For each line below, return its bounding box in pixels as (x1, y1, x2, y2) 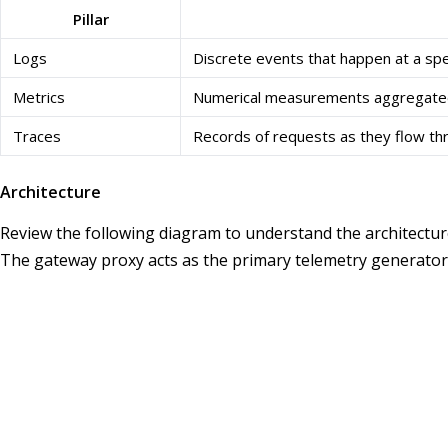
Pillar (72, 8, 109, 29)
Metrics (13, 86, 65, 107)
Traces (13, 125, 61, 146)
